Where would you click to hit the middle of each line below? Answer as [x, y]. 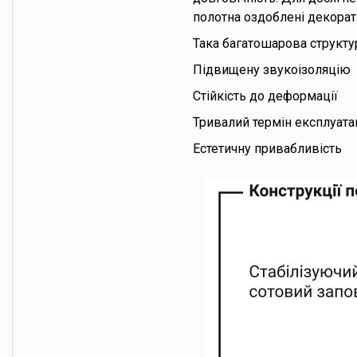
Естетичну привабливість [267, 149]
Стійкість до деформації [265, 96]
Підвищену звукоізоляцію [272, 70]
